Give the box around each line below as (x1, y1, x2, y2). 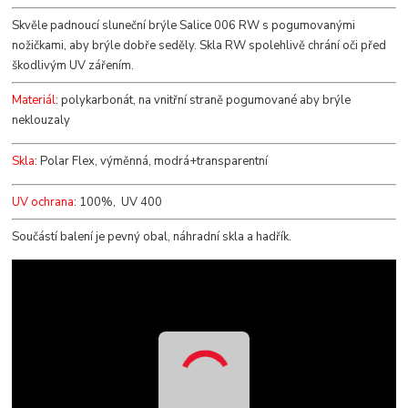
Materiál (12, 91, 56, 108)
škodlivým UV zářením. (12, 56, 135, 74)
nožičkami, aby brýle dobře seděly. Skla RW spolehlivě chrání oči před (12, 36, 387, 54)
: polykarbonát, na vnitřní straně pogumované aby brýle (56, 91, 352, 108)
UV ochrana (12, 193, 75, 210)
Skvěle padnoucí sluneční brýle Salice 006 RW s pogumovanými (12, 16, 356, 34)
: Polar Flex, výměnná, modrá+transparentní (35, 152, 269, 169)
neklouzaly (12, 111, 71, 128)
